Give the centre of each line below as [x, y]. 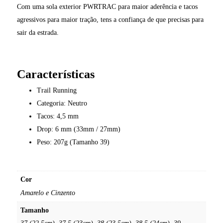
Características [56, 74]
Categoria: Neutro [62, 103]
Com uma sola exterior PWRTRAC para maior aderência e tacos [107, 6]
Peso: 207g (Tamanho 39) [73, 142]
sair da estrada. [38, 32]
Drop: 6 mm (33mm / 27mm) [78, 129]
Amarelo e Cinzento [48, 193]
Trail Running [56, 90]
